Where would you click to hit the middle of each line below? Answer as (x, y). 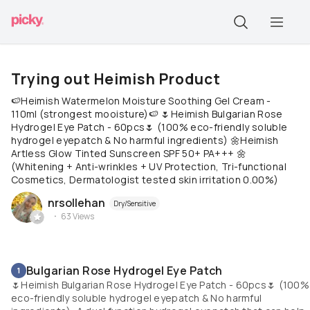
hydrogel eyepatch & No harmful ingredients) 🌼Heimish (145, 140)
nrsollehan (76, 202)
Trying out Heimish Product (116, 79)
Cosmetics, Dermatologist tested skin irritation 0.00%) (145, 180)
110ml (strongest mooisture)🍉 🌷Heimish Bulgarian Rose (147, 114)
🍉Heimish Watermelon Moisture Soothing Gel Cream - (141, 101)
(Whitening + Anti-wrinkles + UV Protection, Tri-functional (149, 166)
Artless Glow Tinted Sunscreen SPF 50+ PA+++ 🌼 (129, 153)
